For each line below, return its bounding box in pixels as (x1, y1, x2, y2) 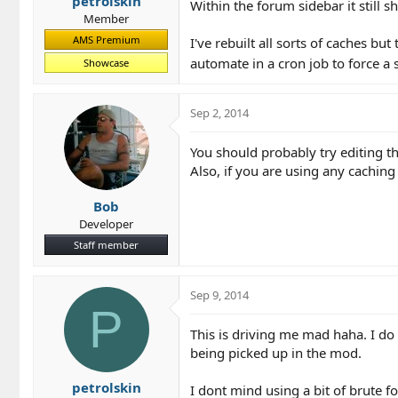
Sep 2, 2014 (190, 105, 249, 122)
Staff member (74, 237, 139, 251)
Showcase (84, 56, 129, 70)
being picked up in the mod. (190, 343, 362, 362)
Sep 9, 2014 (190, 286, 249, 303)
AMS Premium (72, 33, 140, 47)
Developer (79, 215, 133, 232)
